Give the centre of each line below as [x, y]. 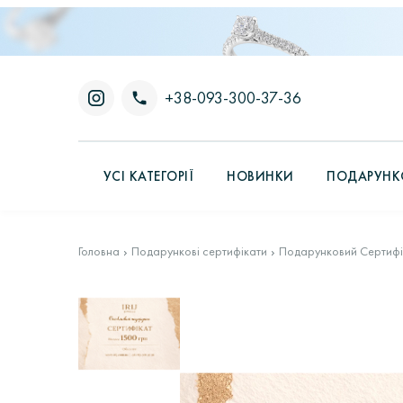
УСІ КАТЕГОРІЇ [149, 176]
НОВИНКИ [260, 176]
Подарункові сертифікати [199, 251]
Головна [99, 251]
